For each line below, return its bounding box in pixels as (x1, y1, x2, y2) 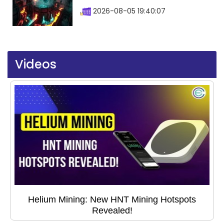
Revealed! (91, 205, 132, 216)
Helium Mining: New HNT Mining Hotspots (28, 194, 196, 205)
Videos (15, 56, 56, 73)
